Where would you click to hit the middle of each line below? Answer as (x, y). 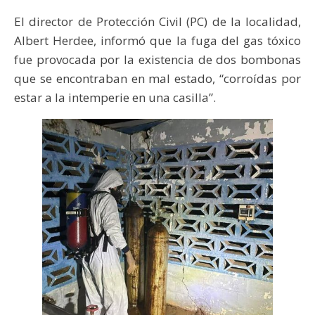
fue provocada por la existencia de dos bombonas (157, 60)
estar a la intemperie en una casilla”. (115, 98)
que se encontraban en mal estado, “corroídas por (157, 79)
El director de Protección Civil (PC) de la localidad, (157, 22)
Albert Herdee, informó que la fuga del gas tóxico (157, 41)
